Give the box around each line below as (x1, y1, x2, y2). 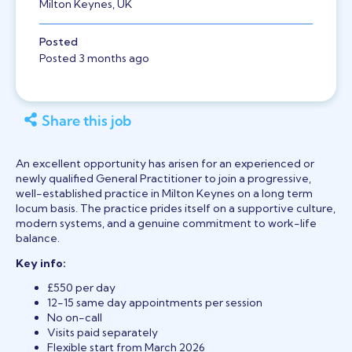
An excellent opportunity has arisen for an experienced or (16, 156, 314, 170)
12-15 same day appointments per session (47, 295, 262, 310)
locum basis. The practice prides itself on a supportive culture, (16, 201, 335, 215)
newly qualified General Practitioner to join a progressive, (16, 171, 311, 185)
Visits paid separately (47, 325, 158, 340)
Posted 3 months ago (39, 51, 149, 65)
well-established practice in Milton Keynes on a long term (16, 186, 313, 200)
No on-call (47, 310, 102, 325)
